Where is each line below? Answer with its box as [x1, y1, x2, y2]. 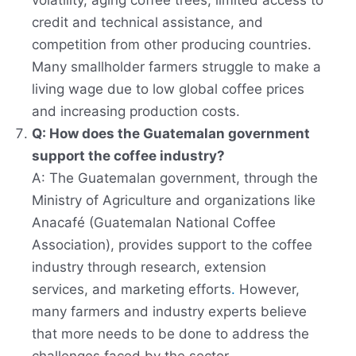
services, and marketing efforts [32, 281, 231, 298]
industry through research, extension [32, 259, 266, 276]
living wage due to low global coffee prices [32, 81, 304, 98]
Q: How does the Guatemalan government [32, 126, 310, 142]
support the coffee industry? [32, 148, 225, 164]
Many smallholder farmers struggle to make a [32, 59, 321, 75]
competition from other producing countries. [32, 37, 311, 53]
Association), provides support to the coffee [32, 237, 312, 253]
